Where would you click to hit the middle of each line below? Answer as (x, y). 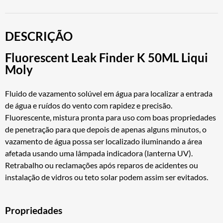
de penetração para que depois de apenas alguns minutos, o (106, 129)
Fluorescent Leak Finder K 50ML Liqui (107, 57)
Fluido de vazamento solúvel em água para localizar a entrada (109, 93)
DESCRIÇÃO (39, 36)
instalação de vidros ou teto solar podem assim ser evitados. (107, 177)
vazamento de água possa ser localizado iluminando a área (104, 141)
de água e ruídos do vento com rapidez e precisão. (89, 105)
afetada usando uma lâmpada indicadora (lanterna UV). (99, 153)
